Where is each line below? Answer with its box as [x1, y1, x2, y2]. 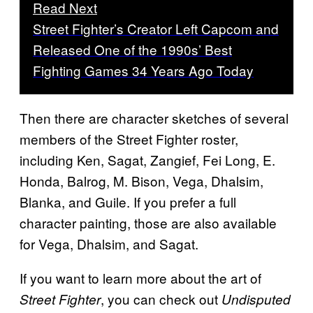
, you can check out [101, 289, 221, 308]
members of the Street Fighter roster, [20, 129, 238, 148]
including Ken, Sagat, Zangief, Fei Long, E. [20, 150, 275, 169]
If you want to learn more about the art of [20, 268, 261, 287]
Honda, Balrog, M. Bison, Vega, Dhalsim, [20, 170, 263, 190]
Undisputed [221, 289, 291, 308]
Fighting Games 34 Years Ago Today [33, 60, 254, 80]
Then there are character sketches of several [20, 108, 289, 127]
